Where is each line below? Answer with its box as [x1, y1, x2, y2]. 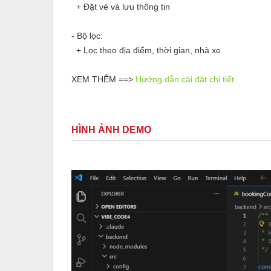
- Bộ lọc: [71, 30, 103, 41]
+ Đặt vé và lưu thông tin [71, 1, 170, 11]
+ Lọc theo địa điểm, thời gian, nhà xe [71, 45, 221, 55]
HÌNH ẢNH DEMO [71, 124, 151, 135]
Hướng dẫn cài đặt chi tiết [135, 74, 234, 84]
